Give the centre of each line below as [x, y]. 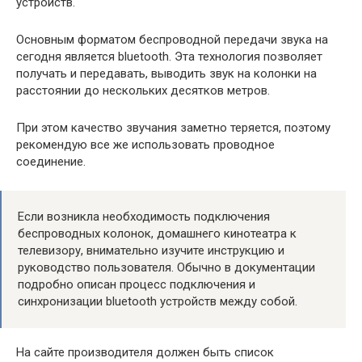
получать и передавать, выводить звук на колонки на [166, 73]
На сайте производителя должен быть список [145, 352]
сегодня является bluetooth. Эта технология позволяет [169, 56]
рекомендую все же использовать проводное [145, 144]
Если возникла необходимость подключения [144, 216]
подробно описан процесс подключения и [137, 284]
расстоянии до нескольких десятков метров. [143, 90]
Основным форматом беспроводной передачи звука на [172, 39]
